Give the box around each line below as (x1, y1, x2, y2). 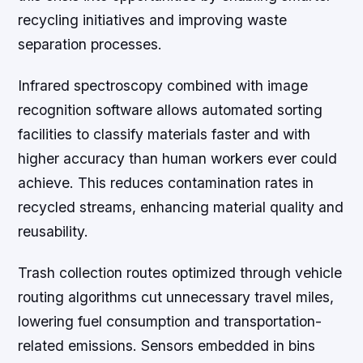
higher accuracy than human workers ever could (18, 150, 338, 168)
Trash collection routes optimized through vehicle (18, 264, 343, 282)
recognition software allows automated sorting (18, 101, 323, 119)
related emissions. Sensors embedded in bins (18, 337, 316, 355)
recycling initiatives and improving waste (18, 11, 288, 29)
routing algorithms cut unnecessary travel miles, (18, 288, 335, 306)
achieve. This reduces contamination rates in (18, 174, 314, 192)
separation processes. (18, 36, 163, 53)
